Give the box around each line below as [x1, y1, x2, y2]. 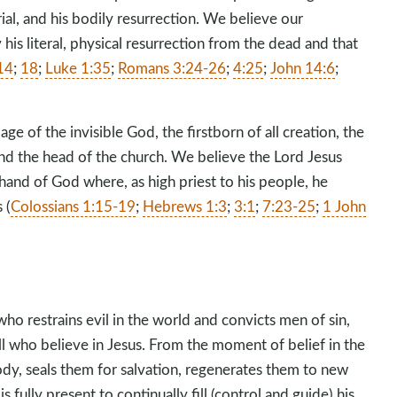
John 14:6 [270, 58, 336, 78]
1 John [323, 196, 367, 216]
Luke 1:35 [45, 58, 112, 78]
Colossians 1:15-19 [11, 196, 136, 216]
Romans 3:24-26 [118, 58, 227, 78]
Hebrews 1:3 [143, 196, 228, 216]
